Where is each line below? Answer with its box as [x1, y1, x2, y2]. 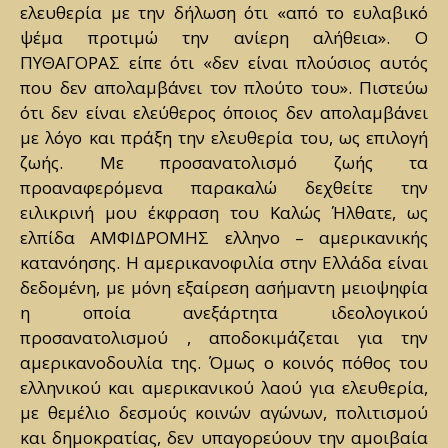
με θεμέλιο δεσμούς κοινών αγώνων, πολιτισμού [20, 401, 428, 425]
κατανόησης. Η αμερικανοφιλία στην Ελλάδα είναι [20, 251, 428, 275]
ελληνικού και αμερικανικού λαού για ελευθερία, [20, 376, 428, 400]
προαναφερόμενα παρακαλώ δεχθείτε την [20, 176, 428, 200]
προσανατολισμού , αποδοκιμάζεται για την [20, 326, 428, 350]
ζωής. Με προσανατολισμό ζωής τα [20, 151, 428, 175]
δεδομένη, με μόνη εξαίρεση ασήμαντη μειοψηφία [20, 276, 428, 300]
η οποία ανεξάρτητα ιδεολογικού [20, 301, 428, 325]
